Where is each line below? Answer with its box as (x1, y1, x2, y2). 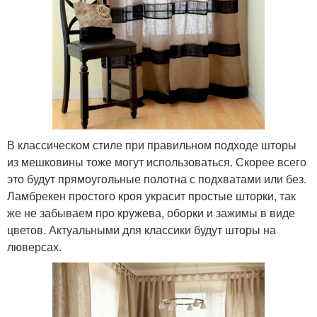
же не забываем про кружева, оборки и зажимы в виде (7, 204, 295, 221)
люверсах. (7, 238, 62, 255)
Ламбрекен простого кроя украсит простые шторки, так (7, 187, 296, 204)
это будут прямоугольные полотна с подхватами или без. (7, 170, 306, 187)
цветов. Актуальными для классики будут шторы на (7, 221, 276, 238)
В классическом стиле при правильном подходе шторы (7, 136, 296, 153)
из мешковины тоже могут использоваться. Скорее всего (7, 153, 306, 170)
